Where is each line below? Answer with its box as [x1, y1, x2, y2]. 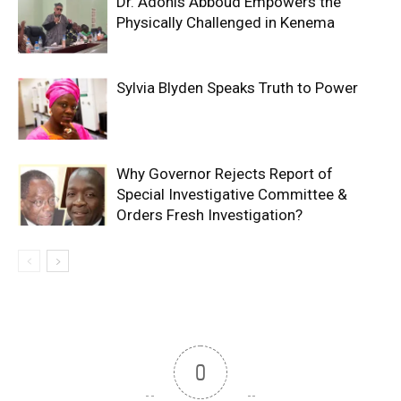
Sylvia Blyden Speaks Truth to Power [116, 79, 358, 98]
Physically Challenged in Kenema [116, 13, 335, 32]
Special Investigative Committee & [116, 185, 347, 204]
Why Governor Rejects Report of [116, 165, 333, 183]
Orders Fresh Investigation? [116, 206, 303, 225]
